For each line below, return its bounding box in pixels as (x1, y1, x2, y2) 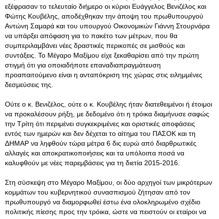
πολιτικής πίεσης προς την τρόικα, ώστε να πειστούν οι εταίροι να (5, 208, 206, 216)
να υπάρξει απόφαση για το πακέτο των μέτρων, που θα (5, 32, 177, 40)
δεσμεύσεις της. (5, 81, 53, 88)
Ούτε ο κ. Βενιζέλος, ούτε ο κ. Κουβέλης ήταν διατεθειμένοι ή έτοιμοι (5, 100, 212, 108)
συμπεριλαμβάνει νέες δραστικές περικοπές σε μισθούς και (5, 42, 185, 49)
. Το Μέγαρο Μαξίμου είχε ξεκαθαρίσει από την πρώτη (34, 51, 199, 59)
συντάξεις (5, 51, 34, 59)
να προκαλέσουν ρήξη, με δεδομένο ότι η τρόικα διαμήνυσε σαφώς (5, 110, 209, 118)
